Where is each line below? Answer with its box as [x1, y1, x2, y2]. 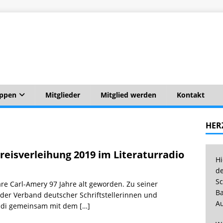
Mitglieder [45, 90, 80, 100]
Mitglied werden [101, 90, 156, 100]
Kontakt [177, 90, 205, 100]
